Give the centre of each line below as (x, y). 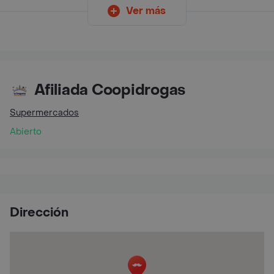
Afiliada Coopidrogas (110, 90)
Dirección (39, 213)
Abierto (26, 132)
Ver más (146, 11)
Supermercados (44, 113)
